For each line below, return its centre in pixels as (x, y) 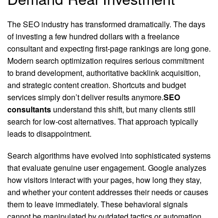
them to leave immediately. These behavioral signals (98, 204)
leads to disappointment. (49, 134)
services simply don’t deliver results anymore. (85, 97)
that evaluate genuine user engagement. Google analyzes (107, 168)
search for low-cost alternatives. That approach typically (103, 122)
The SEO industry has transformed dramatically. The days (106, 24)
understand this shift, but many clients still (123, 109)
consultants (29, 109)
